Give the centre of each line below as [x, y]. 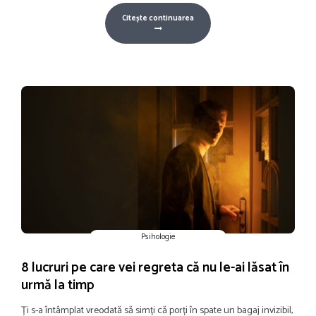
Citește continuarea [158, 18]
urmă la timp [58, 285]
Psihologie [158, 237]
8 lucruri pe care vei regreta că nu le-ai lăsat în [155, 267]
